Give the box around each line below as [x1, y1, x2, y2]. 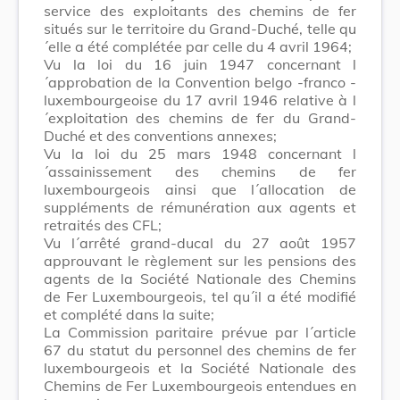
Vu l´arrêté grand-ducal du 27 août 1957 [44, 233, 356, 252]
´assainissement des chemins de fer [44, 162, 356, 180]
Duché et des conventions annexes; [44, 126, 277, 145]
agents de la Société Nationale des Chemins [44, 269, 356, 287]
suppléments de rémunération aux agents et [44, 197, 356, 216]
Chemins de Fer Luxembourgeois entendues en [44, 376, 356, 395]
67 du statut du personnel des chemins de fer [44, 340, 356, 359]
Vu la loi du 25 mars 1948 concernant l [44, 144, 356, 162]
